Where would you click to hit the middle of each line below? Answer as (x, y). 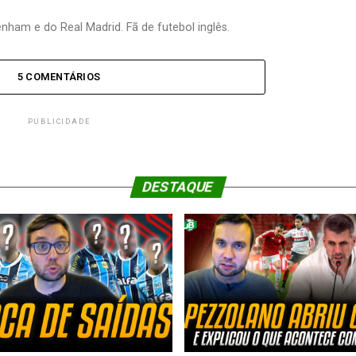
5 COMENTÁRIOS (59, 77)
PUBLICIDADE (59, 122)
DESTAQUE (178, 187)
